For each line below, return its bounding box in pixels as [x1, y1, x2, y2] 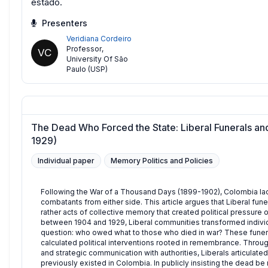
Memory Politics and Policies [111, 156, 213, 166]
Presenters [39, 18, 87, 29]
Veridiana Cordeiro [66, 34, 132, 44]
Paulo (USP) [66, 65, 108, 74]
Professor [66, 44, 102, 54]
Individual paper [38, 156, 95, 166]
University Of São [66, 54, 128, 64]
